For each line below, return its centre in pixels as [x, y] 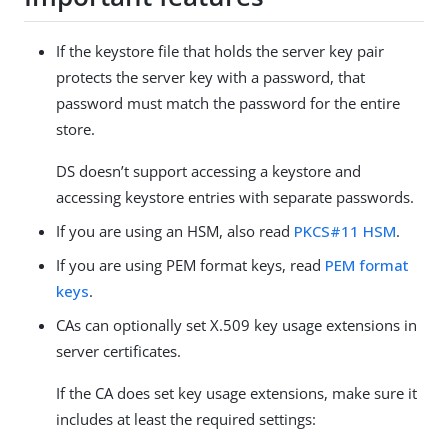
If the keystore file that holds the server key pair [220, 51]
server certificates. [118, 351]
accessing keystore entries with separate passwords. [235, 197]
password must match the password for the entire [228, 103]
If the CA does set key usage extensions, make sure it [236, 393]
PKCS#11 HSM [345, 231]
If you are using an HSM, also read [175, 231]
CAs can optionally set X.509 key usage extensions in [236, 325]
